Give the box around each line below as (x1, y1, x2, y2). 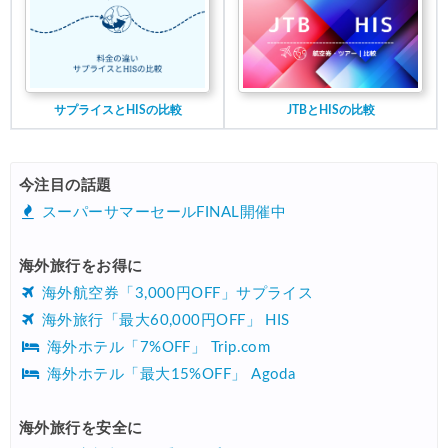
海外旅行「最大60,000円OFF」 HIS (41, 313, 290, 329)
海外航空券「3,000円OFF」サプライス (41, 286, 314, 302)
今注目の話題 (19, 178, 112, 194)
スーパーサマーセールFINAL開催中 (41, 205, 287, 221)
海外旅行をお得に (19, 259, 143, 275)
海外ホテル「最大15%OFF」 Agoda (46, 367, 296, 383)
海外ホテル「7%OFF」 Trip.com (46, 340, 271, 356)
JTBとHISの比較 (286, 104, 375, 117)
